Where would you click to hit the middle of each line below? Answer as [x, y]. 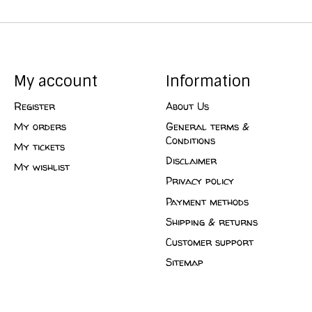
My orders [40, 127]
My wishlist [41, 167]
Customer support [209, 242]
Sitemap [184, 262]
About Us [187, 106]
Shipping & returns [211, 222]
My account [55, 81]
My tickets [39, 147]
